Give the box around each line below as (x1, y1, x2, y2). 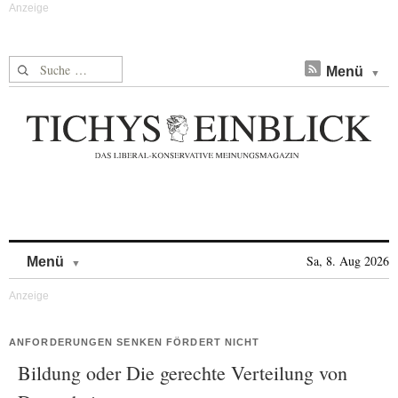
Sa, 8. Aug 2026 (306, 252, 389, 269)
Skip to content (81, 245, 174, 260)
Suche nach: (9, 57, 77, 76)
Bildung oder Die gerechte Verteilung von (18, 360, 347, 386)
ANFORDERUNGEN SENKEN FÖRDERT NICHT (9, 337, 260, 347)
